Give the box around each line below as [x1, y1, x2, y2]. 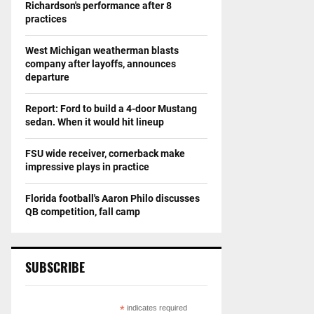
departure [25, 71, 69, 83]
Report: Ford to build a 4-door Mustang [25, 102, 197, 114]
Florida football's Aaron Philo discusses [25, 192, 200, 204]
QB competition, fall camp [25, 205, 140, 217]
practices [25, 13, 67, 25]
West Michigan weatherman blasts [25, 44, 179, 56]
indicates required [125, 303, 188, 312]
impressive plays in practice [25, 161, 149, 172]
